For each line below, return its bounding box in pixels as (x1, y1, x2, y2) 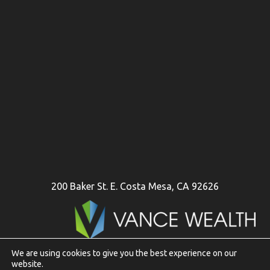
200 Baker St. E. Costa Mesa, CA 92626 (51, 181, 219, 192)
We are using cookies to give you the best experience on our (11, 248, 237, 258)
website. (11, 259, 43, 269)
